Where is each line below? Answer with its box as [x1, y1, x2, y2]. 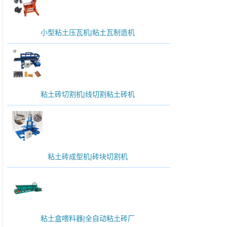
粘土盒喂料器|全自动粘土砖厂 [41, 214, 135, 223]
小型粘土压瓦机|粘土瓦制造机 [41, 28, 135, 37]
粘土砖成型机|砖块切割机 [48, 152, 128, 161]
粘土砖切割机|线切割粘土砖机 [41, 90, 135, 99]
